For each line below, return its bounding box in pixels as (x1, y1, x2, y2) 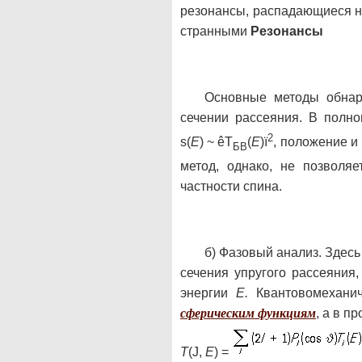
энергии (180, 286, 237, 301)
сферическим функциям (180, 306, 316, 321)
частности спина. (180, 179, 282, 194)
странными (180, 23, 250, 38)
